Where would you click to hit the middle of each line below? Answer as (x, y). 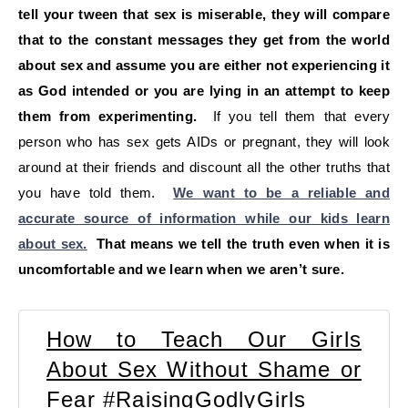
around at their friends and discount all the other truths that (204, 167)
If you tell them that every (297, 116)
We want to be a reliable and (281, 192)
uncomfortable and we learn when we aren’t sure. (185, 269)
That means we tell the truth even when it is (240, 243)
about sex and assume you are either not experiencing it (204, 65)
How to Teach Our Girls (204, 339)
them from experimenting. (112, 116)
